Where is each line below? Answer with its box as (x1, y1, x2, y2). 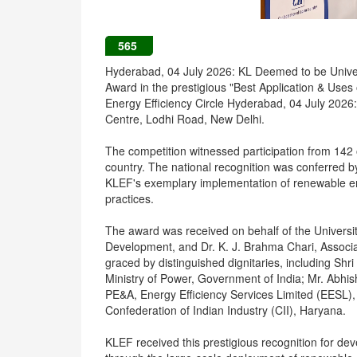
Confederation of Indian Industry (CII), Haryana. (105, 302, 346, 318)
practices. (105, 190, 154, 206)
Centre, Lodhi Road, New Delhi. (105, 111, 265, 127)
